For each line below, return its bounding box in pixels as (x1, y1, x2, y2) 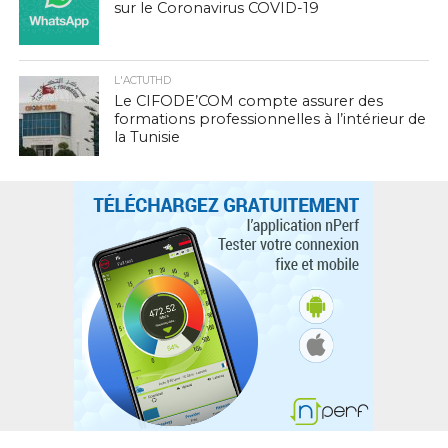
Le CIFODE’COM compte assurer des (113, 92, 383, 110)
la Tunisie (113, 128, 180, 146)
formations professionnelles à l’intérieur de (113, 110, 426, 128)
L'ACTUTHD (113, 74, 171, 87)
